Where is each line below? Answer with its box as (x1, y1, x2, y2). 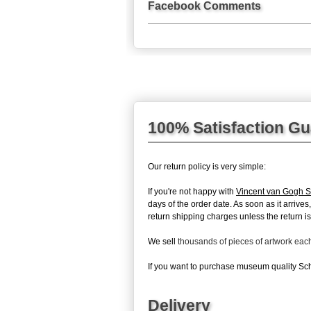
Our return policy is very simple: (148, 161, 266, 171)
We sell (148, 236, 178, 246)
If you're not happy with (148, 186, 236, 196)
